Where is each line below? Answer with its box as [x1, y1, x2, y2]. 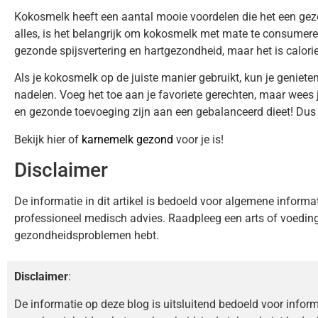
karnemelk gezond [82, 132, 173, 146]
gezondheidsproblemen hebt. [14, 228, 159, 242]
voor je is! [173, 132, 224, 146]
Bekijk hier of [14, 132, 82, 146]
